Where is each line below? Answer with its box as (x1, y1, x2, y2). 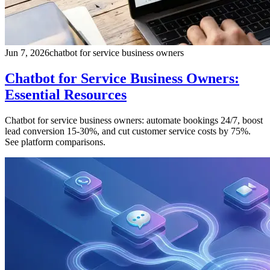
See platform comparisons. (5, 136, 105, 147)
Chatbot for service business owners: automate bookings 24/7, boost (5, 115, 263, 125)
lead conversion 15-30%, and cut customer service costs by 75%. (5, 125, 251, 136)
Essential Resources (5, 86, 127, 102)
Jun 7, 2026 (5, 48, 49, 58)
